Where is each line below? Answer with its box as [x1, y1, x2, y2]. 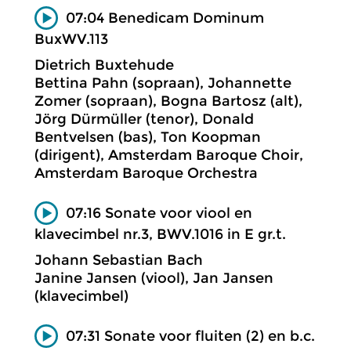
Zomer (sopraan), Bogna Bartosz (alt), [34, 92, 302, 110]
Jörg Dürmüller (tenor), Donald [34, 110, 254, 128]
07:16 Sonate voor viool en [66, 204, 252, 222]
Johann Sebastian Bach [34, 251, 203, 269]
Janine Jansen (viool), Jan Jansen [34, 269, 273, 287]
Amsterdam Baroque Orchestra [34, 164, 258, 182]
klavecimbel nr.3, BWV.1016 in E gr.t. [34, 225, 286, 243]
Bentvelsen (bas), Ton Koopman [34, 128, 261, 146]
